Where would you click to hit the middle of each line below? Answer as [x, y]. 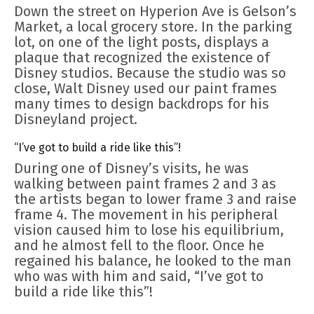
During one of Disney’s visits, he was [131, 169]
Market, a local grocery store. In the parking [153, 27]
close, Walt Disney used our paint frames [145, 89]
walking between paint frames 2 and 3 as [145, 184]
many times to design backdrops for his [142, 104]
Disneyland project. [76, 120]
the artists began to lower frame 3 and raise [155, 199]
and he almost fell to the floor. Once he [139, 246]
